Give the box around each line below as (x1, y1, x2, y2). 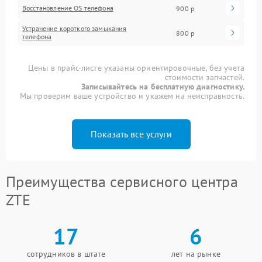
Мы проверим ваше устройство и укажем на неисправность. (19, 91, 244, 101)
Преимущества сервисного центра (6, 172, 238, 191)
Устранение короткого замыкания (22, 24, 127, 33)
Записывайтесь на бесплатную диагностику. (81, 81, 244, 92)
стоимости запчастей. (164, 72, 244, 82)
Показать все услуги (90, 128, 172, 140)
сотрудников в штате (26, 249, 106, 259)
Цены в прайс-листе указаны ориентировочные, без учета (28, 63, 244, 73)
